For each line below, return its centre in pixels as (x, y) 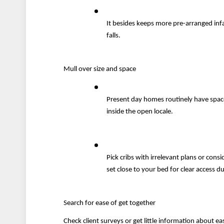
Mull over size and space (100, 69)
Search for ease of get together (110, 203)
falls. (114, 36)
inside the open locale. (140, 112)
